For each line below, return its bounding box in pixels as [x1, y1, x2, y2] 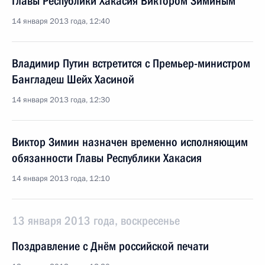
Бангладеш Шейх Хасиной [12, 72, 134, 86]
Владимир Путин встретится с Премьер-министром [12, 56, 250, 70]
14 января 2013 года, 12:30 [12, 95, 110, 105]
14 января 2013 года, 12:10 [12, 173, 110, 184]
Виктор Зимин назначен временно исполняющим [12, 135, 248, 149]
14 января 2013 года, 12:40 [12, 16, 110, 27]
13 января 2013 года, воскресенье [12, 214, 180, 228]
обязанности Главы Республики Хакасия [12, 151, 202, 165]
